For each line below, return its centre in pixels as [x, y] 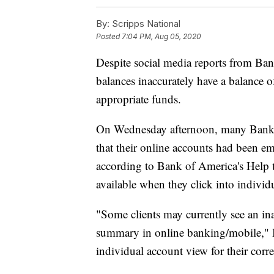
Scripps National [145, 24]
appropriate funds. [139, 99]
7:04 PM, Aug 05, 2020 [161, 37]
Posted [109, 37]
